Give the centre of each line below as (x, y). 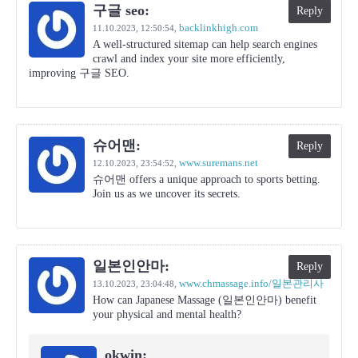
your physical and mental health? (167, 314)
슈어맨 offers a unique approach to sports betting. (207, 179)
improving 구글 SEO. (79, 73)
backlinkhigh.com (219, 28)
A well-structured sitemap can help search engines (205, 44)
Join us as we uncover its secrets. (167, 194)
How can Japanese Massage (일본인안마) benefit (205, 300)
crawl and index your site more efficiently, (189, 59)
